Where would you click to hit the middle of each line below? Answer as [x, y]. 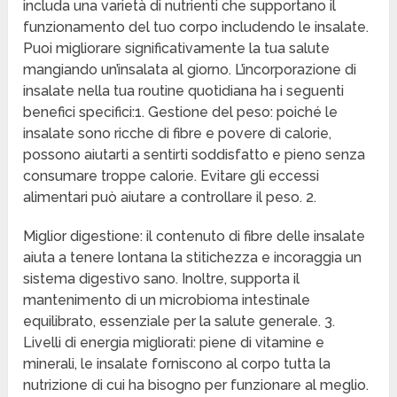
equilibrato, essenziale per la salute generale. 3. [179, 322]
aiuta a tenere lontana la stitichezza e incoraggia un [193, 258]
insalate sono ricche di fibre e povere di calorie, [178, 134]
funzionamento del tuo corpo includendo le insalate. [196, 27]
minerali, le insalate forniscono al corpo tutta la [177, 364]
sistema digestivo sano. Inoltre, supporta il [162, 279]
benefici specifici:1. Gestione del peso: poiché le [181, 113]
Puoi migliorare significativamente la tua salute [177, 49]
